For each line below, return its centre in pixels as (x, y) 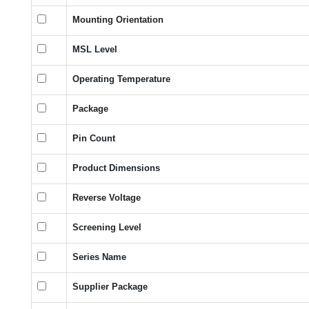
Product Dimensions (116, 168)
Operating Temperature (121, 79)
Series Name (99, 257)
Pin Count (94, 138)
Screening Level (107, 227)
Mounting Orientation (118, 19)
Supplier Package (110, 286)
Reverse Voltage (107, 197)
